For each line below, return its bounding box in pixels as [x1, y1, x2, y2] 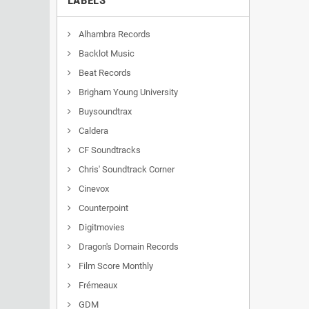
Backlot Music [77, 48, 134, 59]
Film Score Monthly [77, 261, 153, 271]
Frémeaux [77, 280, 117, 290]
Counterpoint [77, 203, 128, 213]
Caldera [77, 126, 108, 136]
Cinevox [77, 183, 109, 194]
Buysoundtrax [77, 106, 132, 117]
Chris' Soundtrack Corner [77, 164, 175, 175]
